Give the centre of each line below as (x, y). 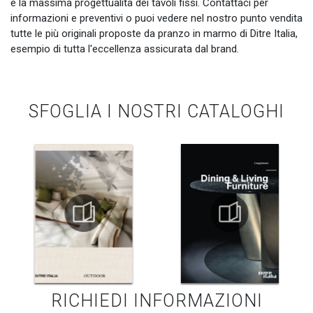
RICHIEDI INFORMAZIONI (156, 301)
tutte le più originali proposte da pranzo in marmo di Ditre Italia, (154, 34)
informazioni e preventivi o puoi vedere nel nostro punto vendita (156, 19)
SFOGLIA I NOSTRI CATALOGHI (156, 112)
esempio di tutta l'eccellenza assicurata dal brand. (125, 49)
